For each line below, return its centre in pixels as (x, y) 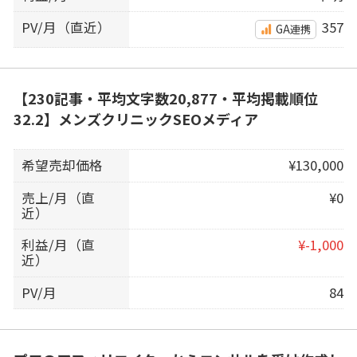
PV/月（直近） (67, 27)
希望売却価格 (63, 165)
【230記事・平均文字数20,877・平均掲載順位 (165, 98)
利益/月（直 (59, 245)
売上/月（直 (59, 197)
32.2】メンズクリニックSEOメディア (135, 119)
